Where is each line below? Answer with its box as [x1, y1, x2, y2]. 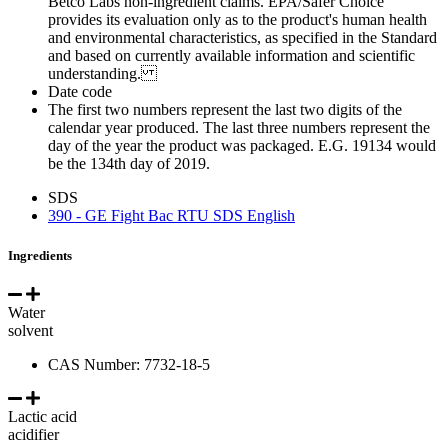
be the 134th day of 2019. [48, 155, 210, 173]
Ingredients [8, 247, 72, 263]
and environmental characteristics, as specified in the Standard [48, 29, 437, 47]
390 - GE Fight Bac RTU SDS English [48, 207, 295, 225]
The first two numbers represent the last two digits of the [48, 101, 402, 119]
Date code [48, 83, 112, 101]
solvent [8, 321, 61, 339]
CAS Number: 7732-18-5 [48, 355, 210, 373]
